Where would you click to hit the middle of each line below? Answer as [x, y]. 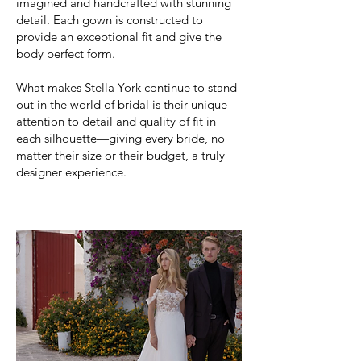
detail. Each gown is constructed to [110, 20]
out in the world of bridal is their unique [122, 104]
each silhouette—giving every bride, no [120, 138]
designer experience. [71, 172]
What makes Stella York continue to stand [127, 87]
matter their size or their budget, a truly [120, 155]
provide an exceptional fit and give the [119, 37]
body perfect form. [66, 54]
